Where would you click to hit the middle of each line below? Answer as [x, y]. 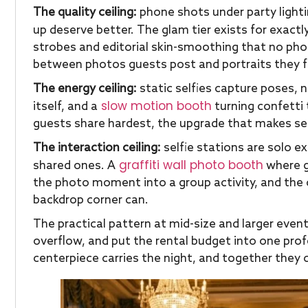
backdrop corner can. [91, 200]
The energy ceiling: [85, 89]
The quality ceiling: [85, 12]
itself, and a [65, 107]
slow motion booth [155, 106]
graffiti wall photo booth [189, 165]
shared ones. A [74, 166]
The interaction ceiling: [97, 148]
